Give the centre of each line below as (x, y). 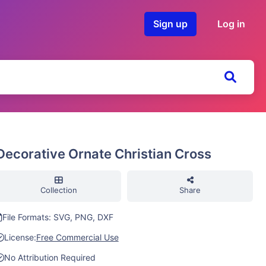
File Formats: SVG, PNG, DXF (58, 217)
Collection (58, 190)
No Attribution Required (50, 257)
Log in (231, 24)
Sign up (170, 24)
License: (20, 237)
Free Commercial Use (77, 237)
